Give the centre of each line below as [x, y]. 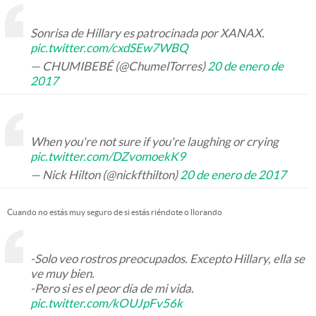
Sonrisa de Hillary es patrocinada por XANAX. [147, 33]
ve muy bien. [62, 273]
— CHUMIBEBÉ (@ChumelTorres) [119, 66]
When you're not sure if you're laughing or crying [154, 141]
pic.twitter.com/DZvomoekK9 [108, 156]
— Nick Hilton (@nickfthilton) [105, 175]
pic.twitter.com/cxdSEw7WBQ [109, 48]
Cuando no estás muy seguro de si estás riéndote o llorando [115, 212]
